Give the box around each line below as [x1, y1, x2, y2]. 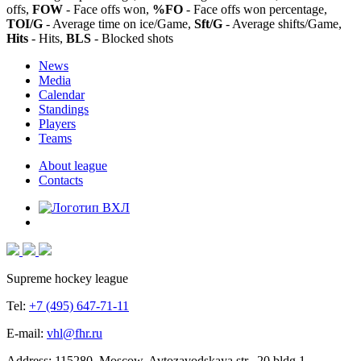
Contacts [39, 172, 83, 187]
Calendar [39, 87, 85, 102]
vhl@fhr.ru [47, 326, 102, 340]
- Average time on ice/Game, [43, 16, 194, 31]
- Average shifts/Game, [222, 16, 342, 31]
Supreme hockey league [6, 271, 128, 285]
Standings [39, 102, 89, 116]
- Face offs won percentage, [183, 2, 327, 16]
